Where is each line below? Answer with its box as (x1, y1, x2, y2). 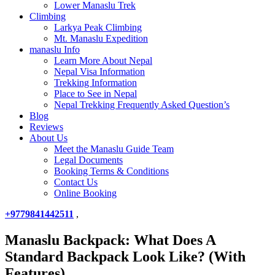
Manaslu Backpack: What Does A (5, 231, 215, 248)
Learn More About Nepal (54, 55, 152, 66)
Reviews (29, 122, 63, 132)
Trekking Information (54, 77, 137, 88)
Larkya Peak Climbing (54, 22, 142, 33)
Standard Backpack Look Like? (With (5, 248, 246, 265)
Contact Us (54, 177, 98, 187)
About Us (29, 133, 68, 143)
